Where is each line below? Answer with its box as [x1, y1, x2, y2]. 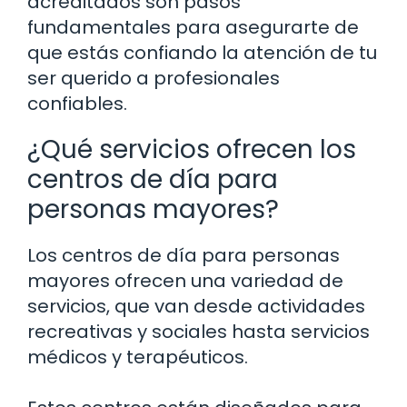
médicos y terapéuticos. [27, 344, 248, 371]
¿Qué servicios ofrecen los [27, 132, 356, 168]
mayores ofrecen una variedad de [27, 268, 343, 294]
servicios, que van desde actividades [27, 293, 365, 320]
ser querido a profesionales [27, 65, 280, 92]
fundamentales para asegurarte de [27, 15, 359, 41]
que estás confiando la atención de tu [27, 40, 377, 66]
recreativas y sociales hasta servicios [27, 319, 370, 345]
